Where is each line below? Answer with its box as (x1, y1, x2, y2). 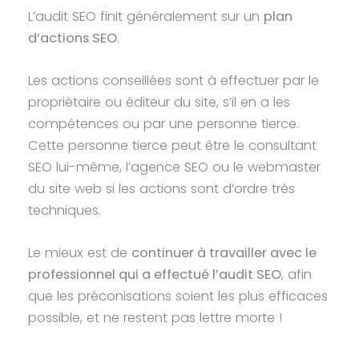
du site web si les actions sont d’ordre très (28, 179, 296, 198)
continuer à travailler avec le (131, 244, 317, 263)
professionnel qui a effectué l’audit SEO (28, 265, 282, 284)
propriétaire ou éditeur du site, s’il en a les (28, 92, 291, 111)
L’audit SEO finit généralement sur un (28, 6, 264, 26)
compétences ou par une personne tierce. (28, 114, 300, 133)
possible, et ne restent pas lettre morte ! (28, 309, 287, 328)
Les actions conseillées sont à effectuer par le (28, 71, 320, 90)
